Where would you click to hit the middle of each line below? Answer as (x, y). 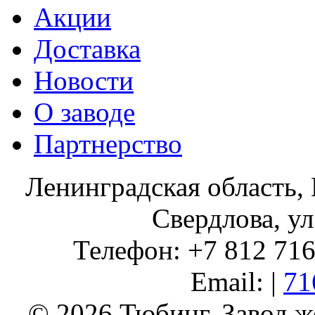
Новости (84, 81)
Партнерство (108, 144)
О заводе (84, 112)
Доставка (87, 49)
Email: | (237, 282)
